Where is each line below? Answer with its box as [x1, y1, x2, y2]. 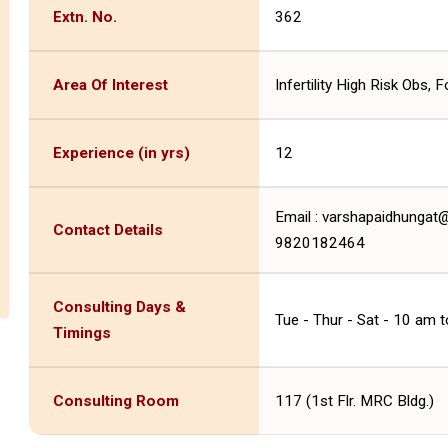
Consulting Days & [52, 297, 186, 316]
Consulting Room [52, 391, 179, 410]
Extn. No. [52, 7, 117, 26]
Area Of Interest [52, 75, 168, 94]
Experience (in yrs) [52, 143, 190, 162]
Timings [52, 323, 111, 342]
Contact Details [52, 220, 163, 239]
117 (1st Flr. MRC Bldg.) [274, 391, 434, 410]
